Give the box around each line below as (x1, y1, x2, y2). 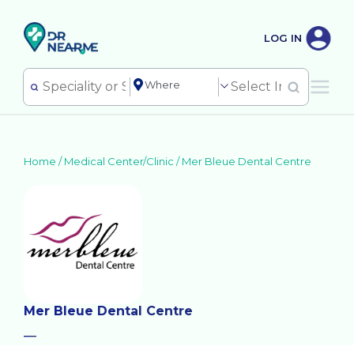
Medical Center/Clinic (64, 155, 174, 168)
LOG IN (264, 31, 302, 44)
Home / (24, 155, 64, 168)
